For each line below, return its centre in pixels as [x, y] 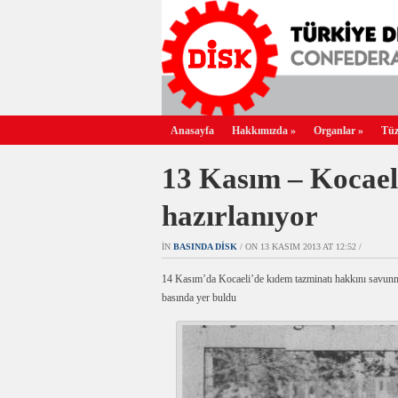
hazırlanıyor [240, 216]
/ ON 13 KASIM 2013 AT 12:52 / [299, 247]
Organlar [334, 131]
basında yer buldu [199, 298]
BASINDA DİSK [205, 247]
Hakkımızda [260, 131]
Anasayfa [192, 131]
